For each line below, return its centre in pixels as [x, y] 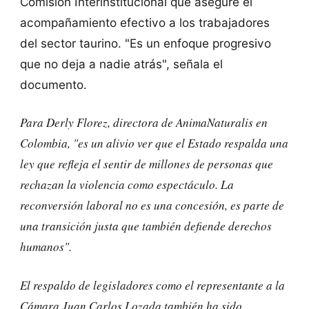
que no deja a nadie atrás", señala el [121, 63]
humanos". [46, 247]
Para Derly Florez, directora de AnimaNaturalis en [143, 123]
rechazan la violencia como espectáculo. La [127, 185]
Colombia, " [49, 143]
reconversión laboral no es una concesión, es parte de [152, 206]
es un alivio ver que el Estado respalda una [183, 143]
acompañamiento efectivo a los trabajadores [144, 22]
